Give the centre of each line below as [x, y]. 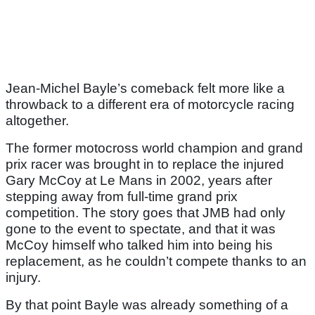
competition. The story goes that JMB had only [146, 213]
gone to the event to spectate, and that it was [141, 229]
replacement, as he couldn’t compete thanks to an [156, 262]
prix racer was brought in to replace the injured [145, 165]
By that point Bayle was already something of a [147, 305]
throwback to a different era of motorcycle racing [150, 105]
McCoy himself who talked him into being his [139, 245]
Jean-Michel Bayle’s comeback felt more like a [145, 89]
